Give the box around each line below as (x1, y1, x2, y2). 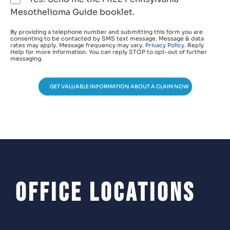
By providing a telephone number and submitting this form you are (10, 28, 203, 36)
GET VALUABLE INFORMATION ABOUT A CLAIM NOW (49, 83, 189, 90)
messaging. (10, 55, 43, 63)
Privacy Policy (145, 42, 184, 49)
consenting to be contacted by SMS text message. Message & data (10, 35, 204, 43)
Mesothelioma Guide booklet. (10, 7, 135, 18)
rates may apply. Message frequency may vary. (10, 42, 145, 49)
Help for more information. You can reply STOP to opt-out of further (10, 48, 207, 56)
